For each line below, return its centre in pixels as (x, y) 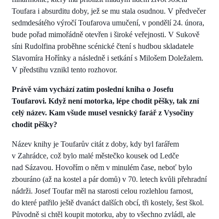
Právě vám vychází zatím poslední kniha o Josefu (93, 89)
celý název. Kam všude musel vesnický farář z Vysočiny (103, 112)
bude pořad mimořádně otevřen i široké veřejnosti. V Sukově (106, 34)
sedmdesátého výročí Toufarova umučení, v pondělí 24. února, (108, 22)
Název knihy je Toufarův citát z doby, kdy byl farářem (95, 144)
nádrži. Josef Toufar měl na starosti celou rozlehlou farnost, (102, 191)
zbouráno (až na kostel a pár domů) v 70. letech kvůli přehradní (109, 179)
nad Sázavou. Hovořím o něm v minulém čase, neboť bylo (102, 167)
